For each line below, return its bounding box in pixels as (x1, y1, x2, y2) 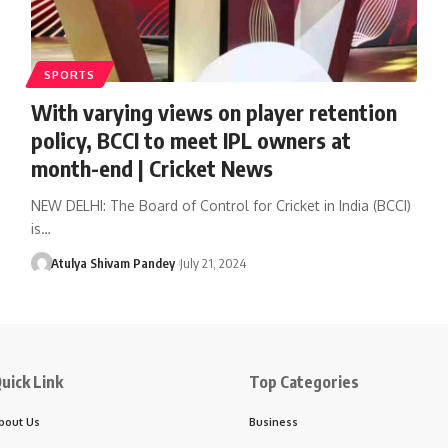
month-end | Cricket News (30, 153, 273, 182)
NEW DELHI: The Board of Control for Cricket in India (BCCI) (30, 196, 411, 214)
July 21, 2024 (179, 254, 246, 271)
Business (249, 414, 298, 428)
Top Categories (249, 371, 359, 392)
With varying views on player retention (30, 97, 397, 126)
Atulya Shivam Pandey (51, 254, 176, 271)
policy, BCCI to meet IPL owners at (30, 125, 351, 154)
